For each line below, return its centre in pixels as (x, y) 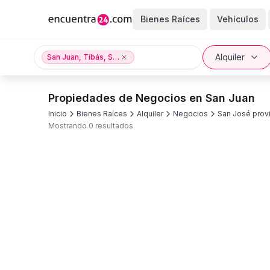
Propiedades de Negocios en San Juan (152, 98)
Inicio (58, 114)
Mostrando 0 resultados (91, 126)
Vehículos (237, 19)
